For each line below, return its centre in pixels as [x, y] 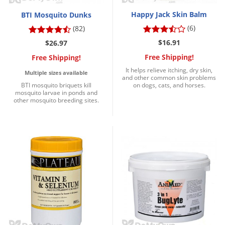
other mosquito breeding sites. [56, 100]
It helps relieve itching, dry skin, [169, 70]
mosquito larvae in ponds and [56, 93]
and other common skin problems [169, 78]
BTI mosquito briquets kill [56, 85]
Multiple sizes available [56, 73]
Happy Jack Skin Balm [169, 15]
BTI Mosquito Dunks [56, 15]
